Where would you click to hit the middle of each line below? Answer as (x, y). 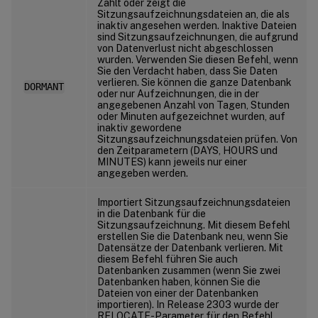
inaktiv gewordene (139, 127)
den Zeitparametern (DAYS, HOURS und (187, 150)
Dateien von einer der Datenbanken (178, 293)
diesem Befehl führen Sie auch (168, 259)
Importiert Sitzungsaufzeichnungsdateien (194, 202)
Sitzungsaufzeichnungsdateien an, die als (193, 14)
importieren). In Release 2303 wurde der (188, 304)
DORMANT (44, 87)
